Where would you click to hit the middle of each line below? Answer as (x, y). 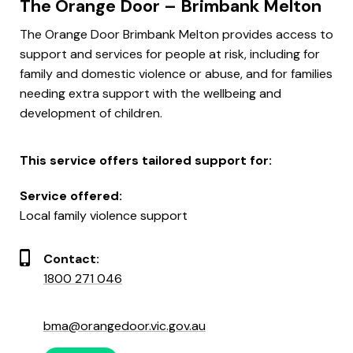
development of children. (91, 113)
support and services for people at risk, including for (170, 54)
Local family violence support (104, 215)
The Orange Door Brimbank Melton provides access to (176, 34)
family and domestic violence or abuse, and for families (176, 73)
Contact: (71, 258)
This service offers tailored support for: (146, 160)
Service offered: (71, 195)
